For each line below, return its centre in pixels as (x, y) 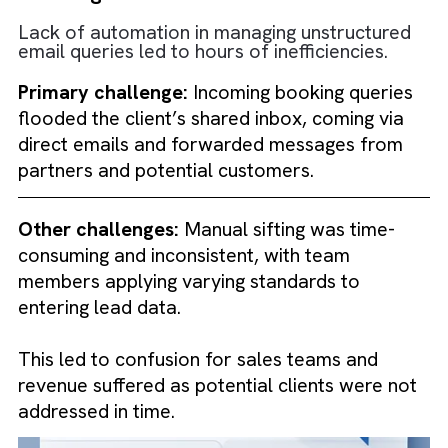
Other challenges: (109, 354)
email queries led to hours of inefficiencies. (226, 157)
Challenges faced (111, 91)
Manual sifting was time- (318, 354)
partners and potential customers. (184, 289)
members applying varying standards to (210, 412)
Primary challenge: (114, 202)
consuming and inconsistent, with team (204, 383)
